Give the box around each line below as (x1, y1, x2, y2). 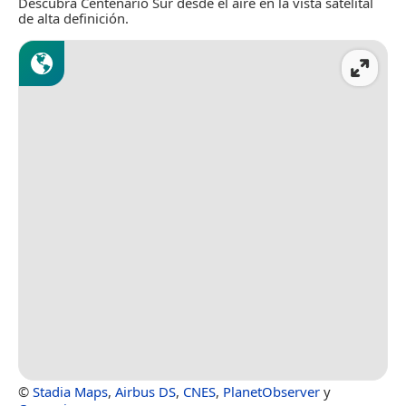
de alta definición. (18, 8, 129, 27)
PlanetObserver (223, 382, 320, 401)
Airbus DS (115, 382, 176, 401)
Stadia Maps (33, 382, 108, 401)
